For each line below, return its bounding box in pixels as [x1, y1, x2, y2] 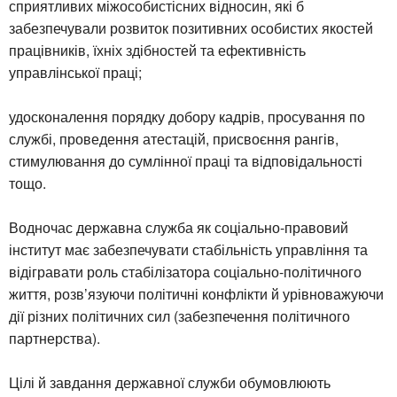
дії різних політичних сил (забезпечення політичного [9, 305, 350, 326]
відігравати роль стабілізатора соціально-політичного [9, 261, 362, 282]
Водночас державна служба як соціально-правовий [9, 216, 348, 237]
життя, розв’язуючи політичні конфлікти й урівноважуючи [9, 283, 384, 304]
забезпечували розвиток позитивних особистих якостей [9, 17, 373, 38]
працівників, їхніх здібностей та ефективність [9, 39, 306, 60]
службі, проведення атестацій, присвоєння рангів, [9, 128, 339, 149]
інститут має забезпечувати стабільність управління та [9, 238, 368, 260]
